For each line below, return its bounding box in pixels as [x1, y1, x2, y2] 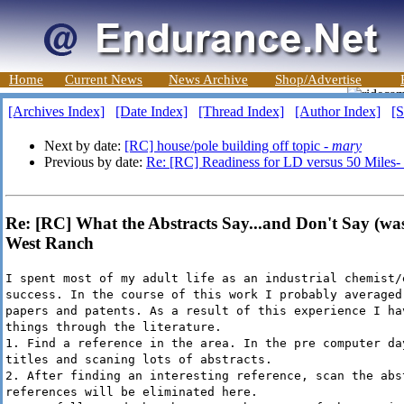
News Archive [169, 72, 248, 87]
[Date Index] [115, 104, 188, 119]
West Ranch [5, 233, 94, 252]
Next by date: [44, 138, 124, 153]
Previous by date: [44, 154, 146, 170]
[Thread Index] [198, 104, 284, 119]
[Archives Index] [8, 104, 105, 119]
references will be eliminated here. [5, 385, 258, 399]
